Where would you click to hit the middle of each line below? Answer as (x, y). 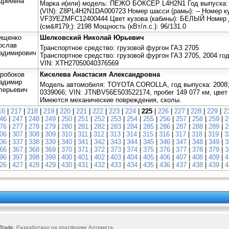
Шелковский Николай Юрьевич (92, 37)
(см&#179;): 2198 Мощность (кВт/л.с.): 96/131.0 (113, 26)
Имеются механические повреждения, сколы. (111, 100)
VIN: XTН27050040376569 (79, 63)
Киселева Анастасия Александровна (100, 74)
